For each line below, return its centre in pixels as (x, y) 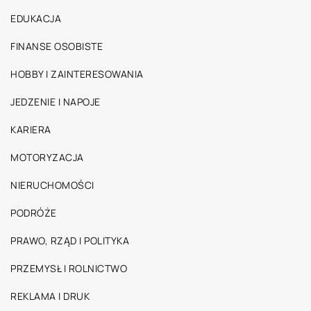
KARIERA (31, 130)
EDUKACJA (36, 19)
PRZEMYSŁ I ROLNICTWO (69, 269)
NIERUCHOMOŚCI (52, 185)
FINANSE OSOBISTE (57, 47)
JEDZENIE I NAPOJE (56, 102)
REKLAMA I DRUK (50, 296)
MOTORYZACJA (47, 158)
